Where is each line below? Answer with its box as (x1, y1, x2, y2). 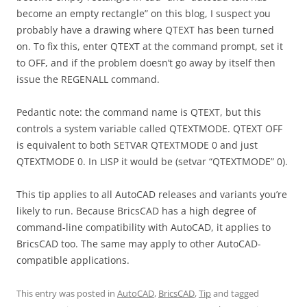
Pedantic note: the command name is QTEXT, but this (16, 106, 261, 119)
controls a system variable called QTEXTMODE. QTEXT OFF (16, 122, 282, 135)
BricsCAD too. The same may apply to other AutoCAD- (16, 237, 261, 250)
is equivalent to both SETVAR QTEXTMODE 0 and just (16, 138, 258, 151)
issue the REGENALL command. (16, 73, 160, 86)
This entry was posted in (16, 287, 117, 299)
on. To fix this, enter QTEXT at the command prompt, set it (16, 40, 283, 53)
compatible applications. (16, 254, 130, 267)
